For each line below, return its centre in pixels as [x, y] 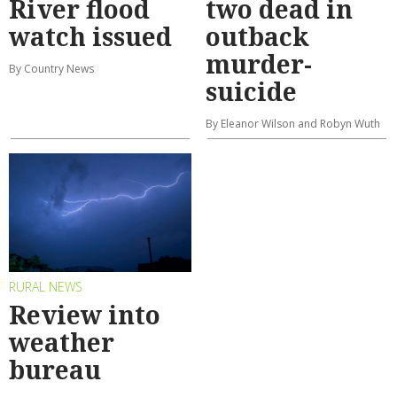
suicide [251, 92]
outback [257, 37]
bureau [55, 369]
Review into [85, 314]
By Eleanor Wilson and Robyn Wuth [293, 124]
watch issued [90, 37]
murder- [259, 64]
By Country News [51, 69]
